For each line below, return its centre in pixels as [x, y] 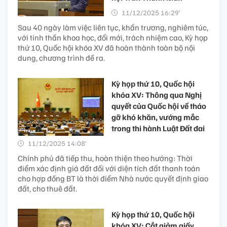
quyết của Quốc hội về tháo [159, 106]
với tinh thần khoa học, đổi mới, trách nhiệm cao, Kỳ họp [113, 38]
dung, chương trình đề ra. [61, 58]
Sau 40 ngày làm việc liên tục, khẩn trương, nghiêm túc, [113, 28]
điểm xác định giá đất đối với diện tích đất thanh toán [109, 168]
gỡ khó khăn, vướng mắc [155, 117]
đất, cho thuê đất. [47, 189]
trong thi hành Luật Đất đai [158, 128]
